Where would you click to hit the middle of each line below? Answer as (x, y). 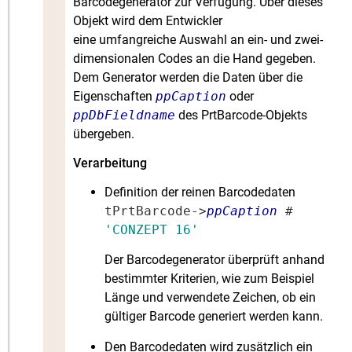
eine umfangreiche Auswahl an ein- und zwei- (198, 40)
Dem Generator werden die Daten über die (188, 78)
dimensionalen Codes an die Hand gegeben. (195, 59)
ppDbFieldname (125, 115)
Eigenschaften (115, 97)
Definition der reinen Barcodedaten (200, 192)
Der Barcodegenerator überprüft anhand (215, 260)
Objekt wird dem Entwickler (148, 21)
